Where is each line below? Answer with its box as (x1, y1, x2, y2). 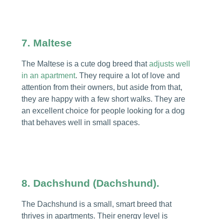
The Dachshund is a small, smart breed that (21, 199, 172, 208)
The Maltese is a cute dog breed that (21, 60, 149, 68)
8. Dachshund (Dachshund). (21, 177, 159, 189)
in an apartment (21, 71, 75, 80)
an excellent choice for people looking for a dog (21, 107, 185, 115)
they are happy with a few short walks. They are (21, 95, 185, 104)
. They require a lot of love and (75, 71, 180, 80)
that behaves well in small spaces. (21, 118, 140, 127)
